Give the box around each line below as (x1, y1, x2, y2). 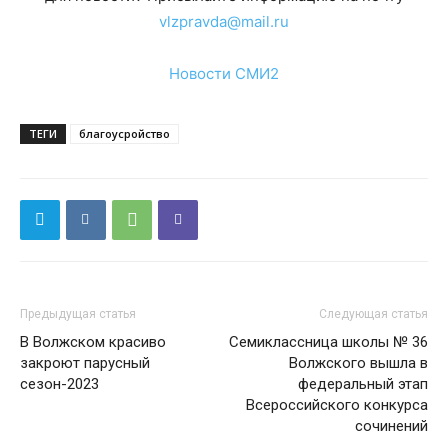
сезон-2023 (20, 374, 99, 393)
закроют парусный (20, 353, 150, 372)
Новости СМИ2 (169, 63, 279, 83)
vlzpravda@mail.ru (159, 11, 289, 31)
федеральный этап (298, 374, 428, 393)
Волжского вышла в (289, 353, 428, 372)
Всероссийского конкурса (246, 395, 428, 414)
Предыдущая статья (20, 306, 136, 321)
